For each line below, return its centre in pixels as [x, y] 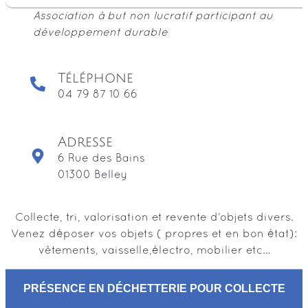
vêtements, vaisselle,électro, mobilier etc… [154, 251]
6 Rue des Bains [101, 158]
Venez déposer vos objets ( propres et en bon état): [154, 234]
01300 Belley [92, 175]
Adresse [85, 142]
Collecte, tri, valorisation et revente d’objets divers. [154, 218]
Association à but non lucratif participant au [153, 17]
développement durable [100, 33]
